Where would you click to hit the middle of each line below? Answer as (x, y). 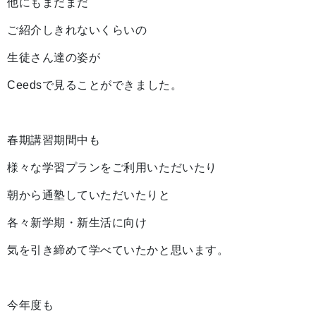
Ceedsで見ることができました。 (95, 85)
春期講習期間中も (54, 140)
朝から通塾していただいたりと (89, 195)
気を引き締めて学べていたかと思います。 (118, 250)
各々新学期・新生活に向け (77, 223)
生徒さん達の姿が (54, 57)
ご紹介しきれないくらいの (77, 30)
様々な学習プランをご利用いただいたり (112, 168)
